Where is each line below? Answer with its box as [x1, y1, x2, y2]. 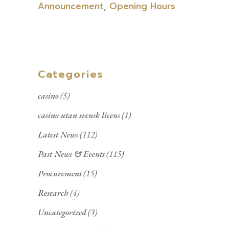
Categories [38, 66, 104, 82]
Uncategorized [38, 207, 86, 218]
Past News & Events [38, 148, 105, 160]
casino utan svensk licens [38, 109, 120, 121]
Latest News [38, 129, 78, 141]
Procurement [38, 168, 82, 179]
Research [38, 187, 68, 199]
